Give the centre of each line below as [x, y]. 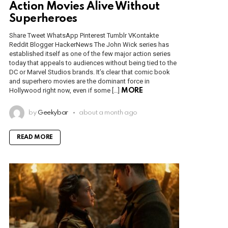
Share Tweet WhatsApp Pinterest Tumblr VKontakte [84, 36]
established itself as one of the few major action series [90, 54]
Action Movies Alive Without [84, 7]
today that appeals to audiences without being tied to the [93, 63]
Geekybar [53, 113]
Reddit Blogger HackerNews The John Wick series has [89, 45]
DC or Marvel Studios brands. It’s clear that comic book [90, 72]
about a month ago [108, 113]
